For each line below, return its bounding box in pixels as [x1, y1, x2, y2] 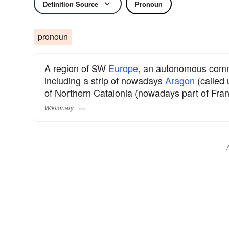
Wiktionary [44, 103, 74, 112]
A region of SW [44, 61, 108, 75]
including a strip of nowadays [44, 74, 165, 87]
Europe [108, 61, 138, 75]
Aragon [165, 74, 195, 87]
